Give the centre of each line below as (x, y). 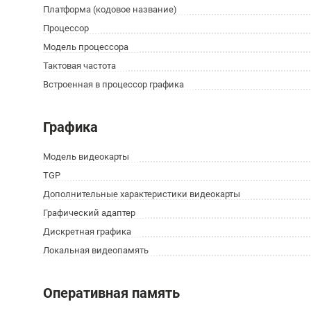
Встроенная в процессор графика (114, 84)
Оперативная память (111, 293)
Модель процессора (86, 47)
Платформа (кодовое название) (110, 9)
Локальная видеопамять (96, 250)
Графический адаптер (89, 213)
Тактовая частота (79, 66)
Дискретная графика (87, 232)
